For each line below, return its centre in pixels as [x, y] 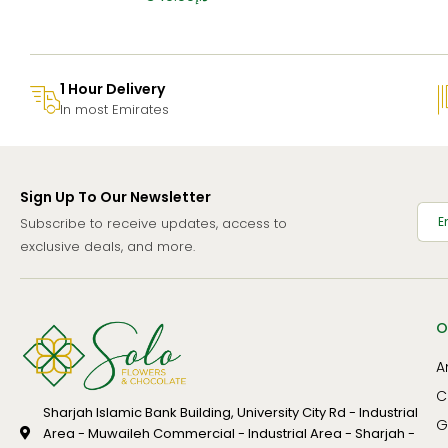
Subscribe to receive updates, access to [153, 223]
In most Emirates [114, 109]
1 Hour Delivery [112, 88]
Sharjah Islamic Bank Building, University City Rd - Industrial [230, 412]
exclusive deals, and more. [107, 246]
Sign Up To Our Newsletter [115, 196]
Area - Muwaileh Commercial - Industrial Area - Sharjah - [228, 433]
